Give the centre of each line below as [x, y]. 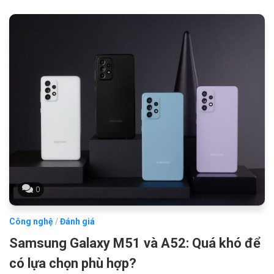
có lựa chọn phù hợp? [73, 263]
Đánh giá [77, 221]
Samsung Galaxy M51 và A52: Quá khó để [135, 243]
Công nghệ [31, 221]
